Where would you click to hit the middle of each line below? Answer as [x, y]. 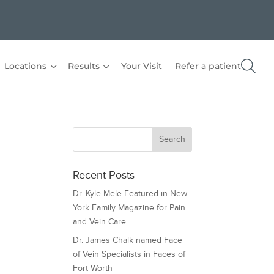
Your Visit [141, 66]
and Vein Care [100, 222]
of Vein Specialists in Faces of [129, 254]
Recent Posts [104, 175]
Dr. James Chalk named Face [128, 240]
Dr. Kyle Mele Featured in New [130, 194]
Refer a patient [208, 66]
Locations [26, 66]
